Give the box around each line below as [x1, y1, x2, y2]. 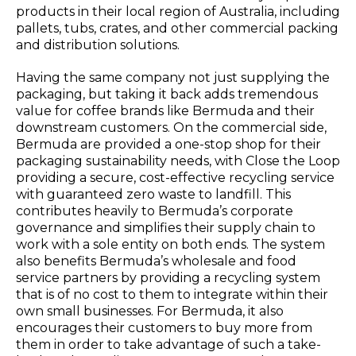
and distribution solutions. [16, 37, 180, 53]
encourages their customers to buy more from [16, 320, 312, 336]
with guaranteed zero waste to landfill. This [16, 187, 291, 203]
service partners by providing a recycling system [16, 270, 320, 286]
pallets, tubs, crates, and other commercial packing [16, 21, 339, 37]
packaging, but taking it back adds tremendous [16, 87, 318, 103]
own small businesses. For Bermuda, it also [16, 304, 284, 319]
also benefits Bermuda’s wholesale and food [16, 253, 296, 269]
